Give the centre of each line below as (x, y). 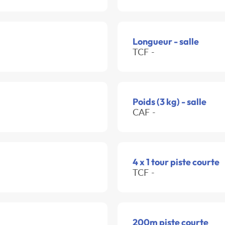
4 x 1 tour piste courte (176, 162)
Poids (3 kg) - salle (170, 102)
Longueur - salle (166, 42)
